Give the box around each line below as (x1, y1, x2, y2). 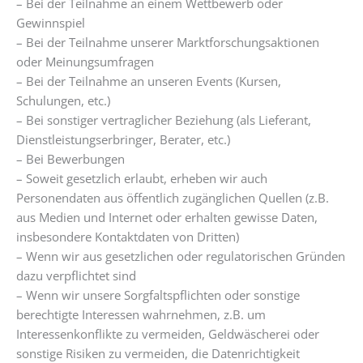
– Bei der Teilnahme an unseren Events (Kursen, (16, 73, 281, 90)
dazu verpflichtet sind (16, 267, 136, 284)
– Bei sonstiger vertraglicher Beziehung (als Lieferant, (16, 112, 311, 129)
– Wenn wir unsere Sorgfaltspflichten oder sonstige (16, 287, 300, 304)
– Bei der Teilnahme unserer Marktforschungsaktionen (16, 34, 319, 51)
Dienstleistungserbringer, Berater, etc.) (16, 131, 230, 148)
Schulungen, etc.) (16, 92, 110, 109)
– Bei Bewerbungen (16, 151, 125, 168)
